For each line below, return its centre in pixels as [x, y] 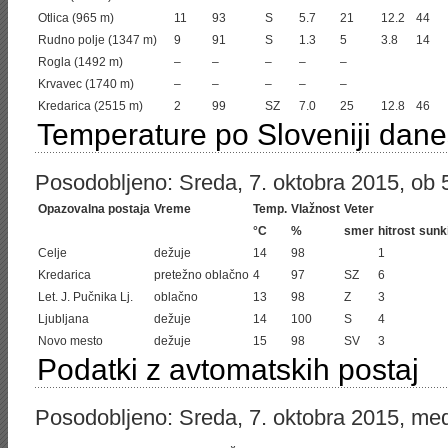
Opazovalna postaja [94, 209]
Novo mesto [70, 341]
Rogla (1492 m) [80, 62]
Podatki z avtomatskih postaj [228, 369]
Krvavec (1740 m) [86, 84]
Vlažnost [315, 209]
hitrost [396, 231]
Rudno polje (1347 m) [97, 40]
